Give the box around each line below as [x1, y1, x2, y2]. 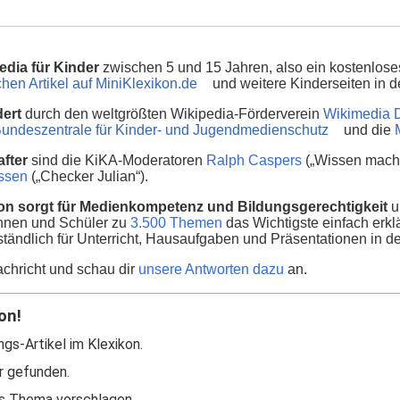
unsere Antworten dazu [138, 262, 284, 277]
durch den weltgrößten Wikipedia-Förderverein [21, 106, 323, 121]
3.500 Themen [130, 215, 222, 230]
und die [340, 122, 395, 137]
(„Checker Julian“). [28, 169, 148, 184]
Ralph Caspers [206, 153, 302, 168]
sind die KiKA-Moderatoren [28, 153, 206, 168]
